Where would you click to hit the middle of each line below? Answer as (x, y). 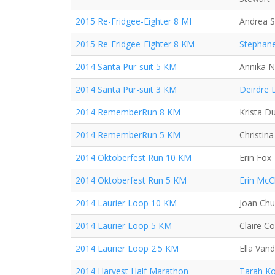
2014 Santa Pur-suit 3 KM (126, 89)
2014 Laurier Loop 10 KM (126, 203)
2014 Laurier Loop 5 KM (124, 226)
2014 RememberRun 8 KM (128, 112)
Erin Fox (255, 157)
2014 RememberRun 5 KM (128, 135)
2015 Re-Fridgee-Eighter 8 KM (135, 44)
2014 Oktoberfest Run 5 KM (131, 180)
